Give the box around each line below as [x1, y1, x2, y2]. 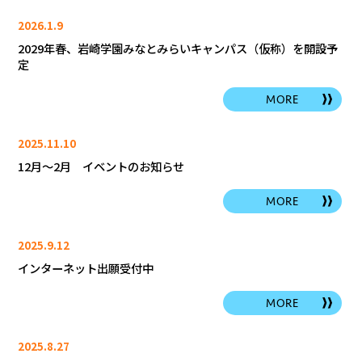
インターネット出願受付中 [17, 259, 154, 277]
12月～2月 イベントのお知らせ [17, 158, 184, 175]
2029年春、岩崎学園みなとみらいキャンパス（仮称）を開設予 [17, 40, 338, 57]
